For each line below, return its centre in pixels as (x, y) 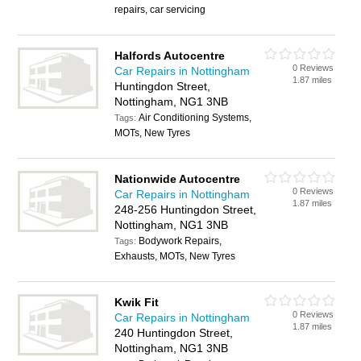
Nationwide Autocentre (178, 179)
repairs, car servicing (160, 10)
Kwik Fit (137, 302)
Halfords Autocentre (170, 56)
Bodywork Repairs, (180, 241)
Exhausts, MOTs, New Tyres (175, 256)
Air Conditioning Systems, (195, 118)
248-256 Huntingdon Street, (186, 210)
